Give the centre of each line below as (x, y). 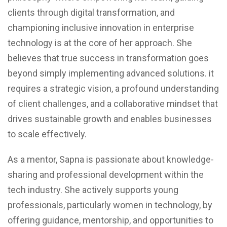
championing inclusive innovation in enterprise (101, 28)
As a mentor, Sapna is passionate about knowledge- (111, 160)
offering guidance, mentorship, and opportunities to (110, 220)
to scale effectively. (47, 134)
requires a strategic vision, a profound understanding (113, 89)
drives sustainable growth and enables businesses (110, 119)
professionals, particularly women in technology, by (110, 205)
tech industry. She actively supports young (93, 190)
